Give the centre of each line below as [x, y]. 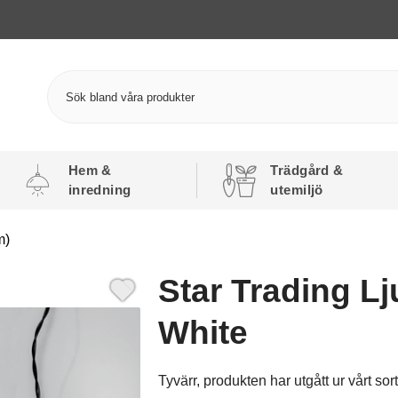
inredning [99, 190]
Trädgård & [307, 170]
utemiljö [297, 190]
